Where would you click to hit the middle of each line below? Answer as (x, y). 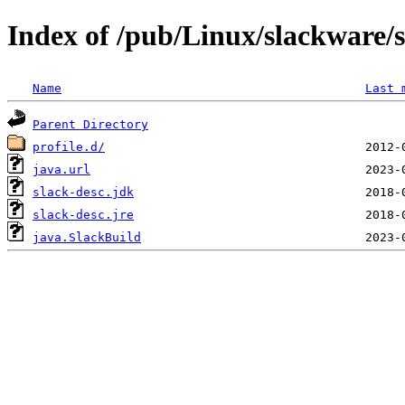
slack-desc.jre (83, 214)
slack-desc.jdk (83, 192)
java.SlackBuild (87, 237)
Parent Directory (90, 124)
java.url (61, 169)
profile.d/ (69, 146)
